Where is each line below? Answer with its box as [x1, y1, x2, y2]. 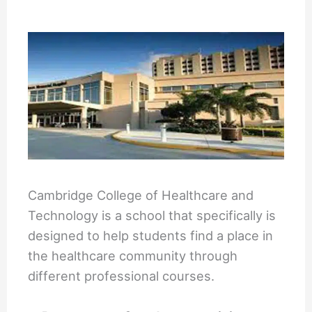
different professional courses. [28, 267, 215, 283]
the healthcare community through [28, 247, 238, 263]
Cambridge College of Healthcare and [28, 187, 254, 203]
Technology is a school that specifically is [28, 207, 276, 223]
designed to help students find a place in [28, 227, 274, 243]
